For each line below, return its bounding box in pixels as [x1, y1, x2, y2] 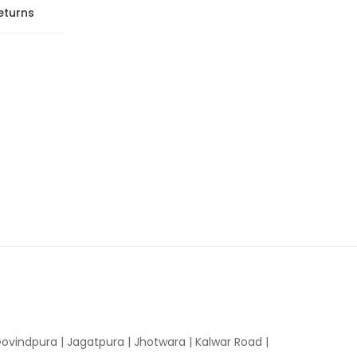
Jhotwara [134, 334, 186, 350]
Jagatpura [67, 334, 124, 350]
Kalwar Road [195, 334, 262, 350]
